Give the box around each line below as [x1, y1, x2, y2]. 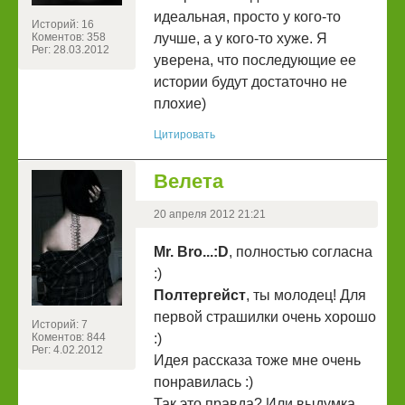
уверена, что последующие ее [154, 52, 356, 69]
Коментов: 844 [32, 331, 106, 344]
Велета [154, 170, 223, 193]
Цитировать [154, 128, 215, 142]
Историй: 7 [32, 318, 88, 332]
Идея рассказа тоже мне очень [154, 353, 361, 369]
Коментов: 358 [32, 31, 106, 44]
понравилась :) [154, 374, 253, 391]
